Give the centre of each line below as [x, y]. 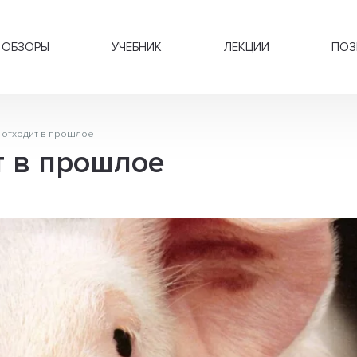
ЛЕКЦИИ [247, 47]
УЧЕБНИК [137, 47]
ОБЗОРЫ [25, 47]
